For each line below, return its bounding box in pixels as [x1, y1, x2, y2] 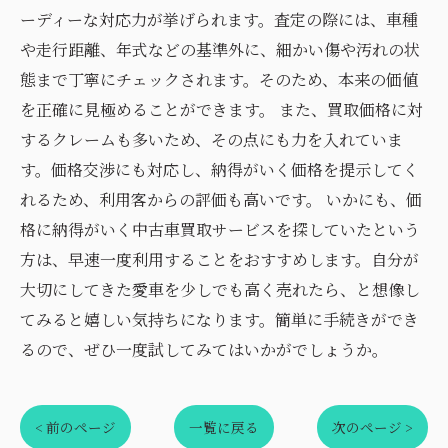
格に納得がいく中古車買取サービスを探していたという [20, 218, 420, 241]
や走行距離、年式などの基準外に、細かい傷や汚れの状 [20, 38, 420, 61]
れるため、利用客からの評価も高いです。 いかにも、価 [20, 188, 422, 211]
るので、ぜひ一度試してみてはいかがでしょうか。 [20, 338, 388, 361]
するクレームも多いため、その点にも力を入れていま [20, 128, 403, 151]
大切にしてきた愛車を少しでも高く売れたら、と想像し [20, 278, 420, 301]
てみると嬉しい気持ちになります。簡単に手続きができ [20, 308, 419, 331]
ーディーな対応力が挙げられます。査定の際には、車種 [20, 8, 418, 31]
